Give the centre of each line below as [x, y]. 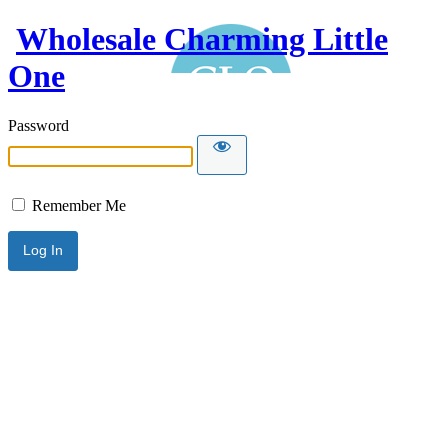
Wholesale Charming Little [202, 39]
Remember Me [77, 205]
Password [38, 125]
